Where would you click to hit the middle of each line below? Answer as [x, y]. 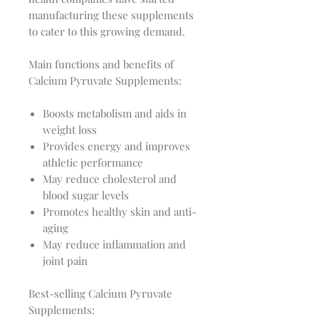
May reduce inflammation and [114, 245]
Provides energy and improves [116, 146]
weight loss [70, 130]
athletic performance [93, 163]
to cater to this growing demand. [107, 32]
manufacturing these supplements [111, 15]
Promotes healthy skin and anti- [120, 212]
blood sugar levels [86, 195]
